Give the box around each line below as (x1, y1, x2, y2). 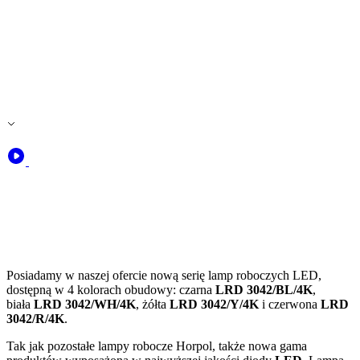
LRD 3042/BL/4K (215, 283, 313, 297)
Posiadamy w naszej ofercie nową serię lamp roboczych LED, (6, 268, 321, 282)
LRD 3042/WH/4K (34, 297, 136, 311)
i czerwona (259, 297, 321, 311)
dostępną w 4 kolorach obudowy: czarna (6, 283, 215, 297)
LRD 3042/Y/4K (170, 297, 259, 311)
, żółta (136, 297, 170, 311)
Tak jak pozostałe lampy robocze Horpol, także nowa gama (6, 339, 307, 353)
